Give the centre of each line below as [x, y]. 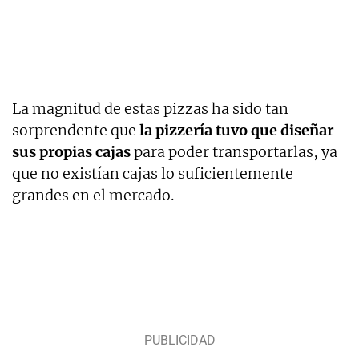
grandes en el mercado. [93, 196]
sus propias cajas [71, 152]
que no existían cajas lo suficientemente [153, 174]
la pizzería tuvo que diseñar [236, 131]
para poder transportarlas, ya [234, 152]
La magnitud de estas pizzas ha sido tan [150, 109]
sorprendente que [76, 131]
